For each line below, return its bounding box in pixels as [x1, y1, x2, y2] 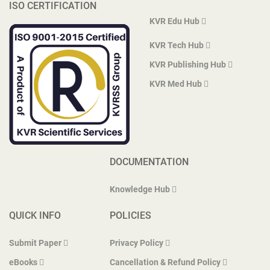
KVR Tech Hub [149, 40, 204, 51]
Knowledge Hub [110, 184, 170, 195]
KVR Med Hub [149, 79, 202, 89]
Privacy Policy [110, 238, 163, 248]
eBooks [9, 257, 39, 268]
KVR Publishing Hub [149, 60, 226, 70]
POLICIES [110, 210, 151, 222]
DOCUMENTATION [110, 156, 189, 168]
